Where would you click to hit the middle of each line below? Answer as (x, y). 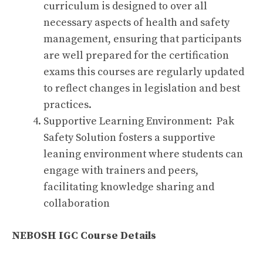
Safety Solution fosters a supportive (129, 138)
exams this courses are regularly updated (144, 72)
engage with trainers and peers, (121, 171)
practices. (68, 105)
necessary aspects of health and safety (136, 23)
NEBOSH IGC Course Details (84, 236)
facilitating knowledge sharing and (129, 187)
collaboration (77, 203)
